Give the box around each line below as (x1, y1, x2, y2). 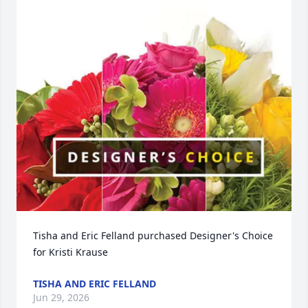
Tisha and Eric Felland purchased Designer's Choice (33, 229, 273, 242)
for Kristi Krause (33, 245, 108, 258)
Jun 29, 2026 (33, 291, 89, 304)
